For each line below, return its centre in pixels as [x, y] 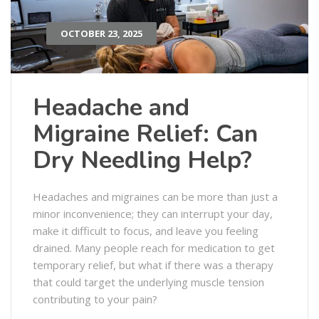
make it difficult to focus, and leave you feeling [146, 230]
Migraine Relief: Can [145, 134]
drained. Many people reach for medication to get [154, 247]
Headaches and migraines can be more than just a [155, 196]
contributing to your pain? [96, 299]
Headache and [111, 107]
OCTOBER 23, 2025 [101, 33]
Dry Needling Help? [142, 160]
